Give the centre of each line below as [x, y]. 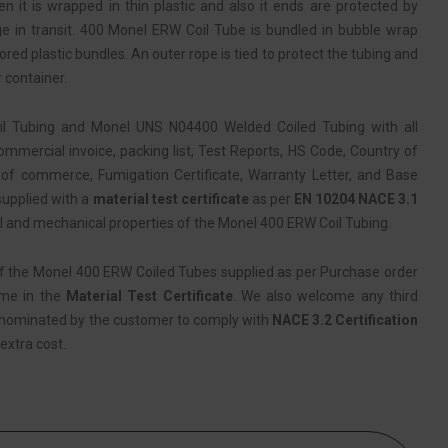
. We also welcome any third [325, 295]
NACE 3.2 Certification [345, 319]
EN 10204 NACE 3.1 [355, 198]
